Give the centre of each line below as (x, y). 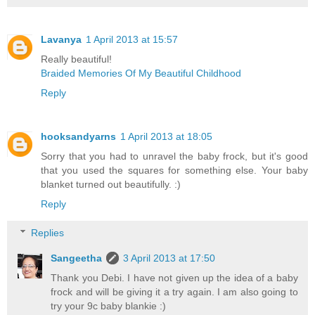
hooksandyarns (78, 136)
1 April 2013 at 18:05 (166, 136)
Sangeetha (77, 258)
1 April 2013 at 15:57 (132, 39)
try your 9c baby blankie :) (109, 306)
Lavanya (61, 39)
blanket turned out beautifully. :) (111, 184)
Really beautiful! (76, 59)
